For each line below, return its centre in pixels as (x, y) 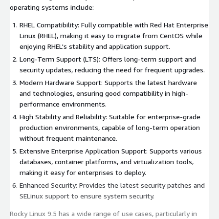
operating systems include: (52, 7)
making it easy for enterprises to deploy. (83, 172)
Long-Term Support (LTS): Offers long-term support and (108, 59)
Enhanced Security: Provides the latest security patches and (112, 185)
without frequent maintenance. (68, 138)
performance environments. (63, 104)
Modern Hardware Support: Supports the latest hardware (108, 82)
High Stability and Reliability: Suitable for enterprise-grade (110, 116)
